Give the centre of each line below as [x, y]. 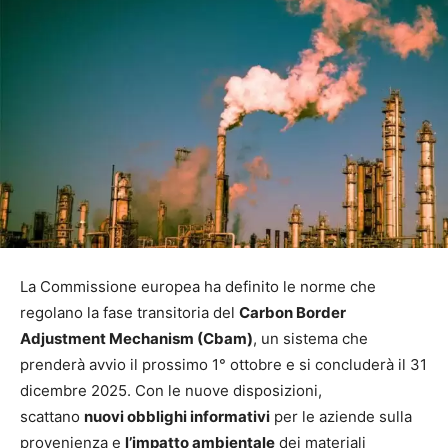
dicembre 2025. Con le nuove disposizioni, [171, 391]
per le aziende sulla [341, 417]
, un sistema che [310, 339]
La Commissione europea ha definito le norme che [198, 287]
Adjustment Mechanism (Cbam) [136, 339]
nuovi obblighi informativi [177, 417]
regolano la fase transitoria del [129, 313]
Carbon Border [292, 313]
